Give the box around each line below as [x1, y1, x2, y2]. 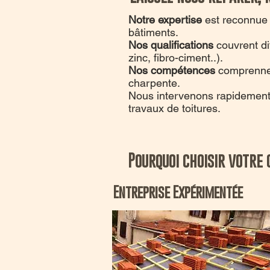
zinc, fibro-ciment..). [128, 51, 223, 64]
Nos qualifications [128, 39, 216, 51]
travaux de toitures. [128, 102, 221, 115]
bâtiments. [128, 26, 178, 39]
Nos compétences [128, 64, 215, 77]
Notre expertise [128, 13, 202, 26]
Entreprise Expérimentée [113, 183, 243, 201]
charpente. [128, 77, 180, 89]
